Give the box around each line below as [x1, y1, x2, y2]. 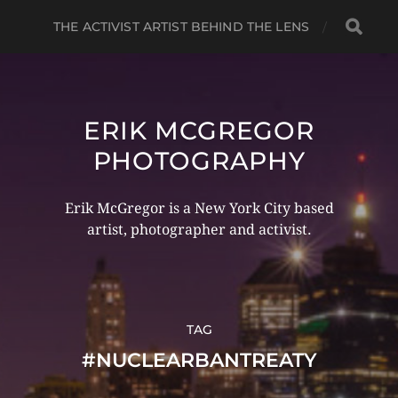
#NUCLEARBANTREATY [81, 348, 317, 372]
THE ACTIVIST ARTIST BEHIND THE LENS [53, 19, 309, 35]
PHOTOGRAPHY [92, 146, 306, 176]
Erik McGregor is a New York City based [64, 200, 334, 217]
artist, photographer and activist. [86, 221, 312, 238]
